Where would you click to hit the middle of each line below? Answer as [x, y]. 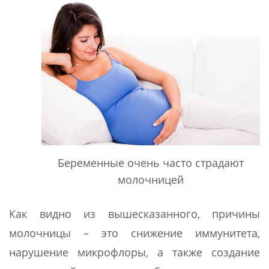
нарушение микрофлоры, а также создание [134, 252]
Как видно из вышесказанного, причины [134, 213]
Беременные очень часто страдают [151, 162]
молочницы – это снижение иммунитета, [134, 233]
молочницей [151, 179]
